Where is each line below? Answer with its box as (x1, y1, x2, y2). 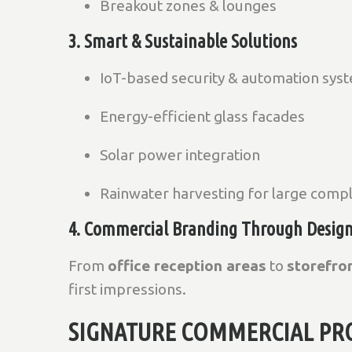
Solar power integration (100, 146, 260, 163)
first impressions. (68, 280, 186, 298)
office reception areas (108, 257, 266, 274)
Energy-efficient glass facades (100, 108, 305, 125)
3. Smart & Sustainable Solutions (68, 31, 297, 52)
